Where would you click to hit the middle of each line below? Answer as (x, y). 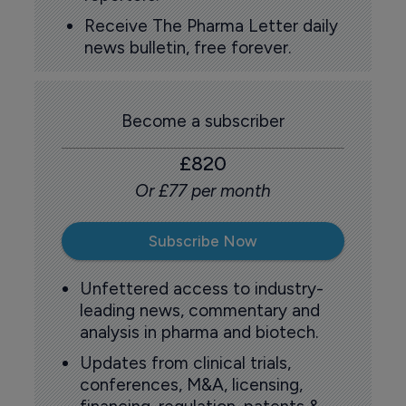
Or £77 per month (203, 191)
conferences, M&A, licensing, (191, 384)
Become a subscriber (203, 121)
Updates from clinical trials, (185, 362)
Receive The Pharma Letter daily (211, 25)
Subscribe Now (203, 241)
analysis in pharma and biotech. (198, 333)
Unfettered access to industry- (201, 289)
